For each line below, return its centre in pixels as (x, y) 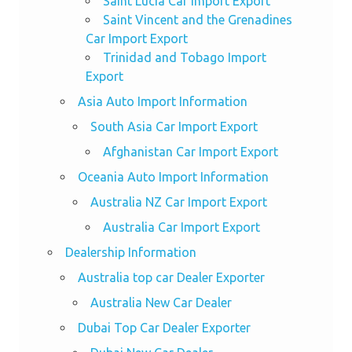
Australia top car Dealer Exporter (171, 277)
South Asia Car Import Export (174, 126)
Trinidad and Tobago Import (184, 57)
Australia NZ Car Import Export (178, 202)
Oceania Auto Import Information (173, 176)
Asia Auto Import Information (162, 101)
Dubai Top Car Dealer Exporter (164, 327)
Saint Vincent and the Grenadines (197, 19)
